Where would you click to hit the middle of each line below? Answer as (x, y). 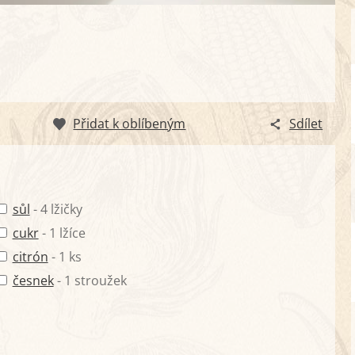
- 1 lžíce (62, 233)
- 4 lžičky (56, 210)
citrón (30, 257)
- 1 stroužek (90, 281)
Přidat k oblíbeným (130, 124)
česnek (33, 281)
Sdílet (306, 124)
